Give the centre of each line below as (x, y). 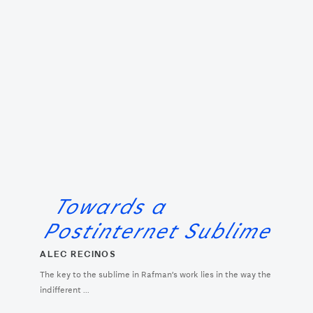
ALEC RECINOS (78, 255)
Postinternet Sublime (159, 231)
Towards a (112, 206)
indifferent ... (65, 290)
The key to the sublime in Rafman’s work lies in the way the (156, 274)
